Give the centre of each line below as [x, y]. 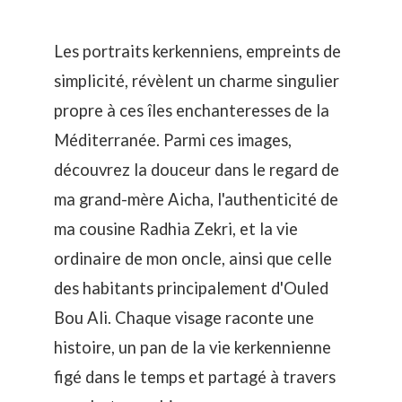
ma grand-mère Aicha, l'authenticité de [196, 200]
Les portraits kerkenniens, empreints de [197, 52]
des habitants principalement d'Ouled [191, 288]
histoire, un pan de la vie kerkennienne [192, 348]
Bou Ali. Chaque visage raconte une [184, 318]
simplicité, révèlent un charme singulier [197, 81]
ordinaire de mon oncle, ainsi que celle [193, 259]
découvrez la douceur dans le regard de [197, 170]
